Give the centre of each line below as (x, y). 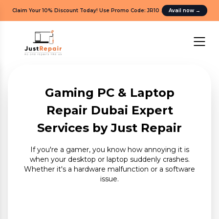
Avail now (182, 11)
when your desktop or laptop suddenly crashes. (109, 159)
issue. (109, 179)
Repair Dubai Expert (109, 110)
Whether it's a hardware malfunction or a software (109, 169)
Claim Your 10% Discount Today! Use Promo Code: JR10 (86, 11)
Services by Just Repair (109, 128)
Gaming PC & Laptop (109, 93)
